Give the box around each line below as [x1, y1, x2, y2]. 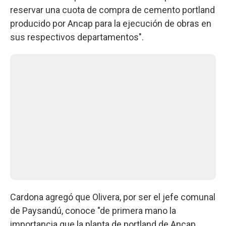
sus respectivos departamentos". [10, 31, 144, 42]
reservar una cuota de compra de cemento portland [10, 4, 215, 15]
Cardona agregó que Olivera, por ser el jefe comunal [10, 191, 215, 202]
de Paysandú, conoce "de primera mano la [10, 205, 176, 216]
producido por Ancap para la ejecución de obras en [10, 18, 211, 29]
